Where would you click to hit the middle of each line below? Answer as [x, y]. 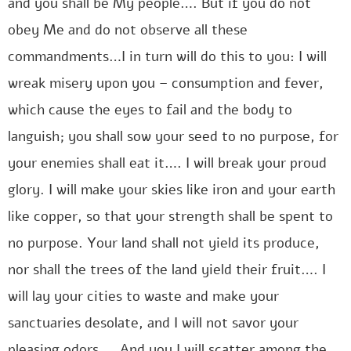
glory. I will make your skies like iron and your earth [172, 190]
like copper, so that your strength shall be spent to [170, 216]
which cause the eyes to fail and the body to [150, 110]
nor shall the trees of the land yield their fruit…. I [167, 270]
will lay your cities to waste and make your [143, 296]
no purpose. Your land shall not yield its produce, [164, 243]
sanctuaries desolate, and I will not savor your [153, 323]
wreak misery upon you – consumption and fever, [166, 83]
